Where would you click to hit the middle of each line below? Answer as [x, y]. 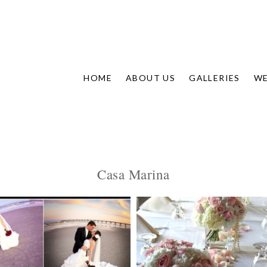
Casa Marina [133, 174]
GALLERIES [215, 78]
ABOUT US [150, 78]
